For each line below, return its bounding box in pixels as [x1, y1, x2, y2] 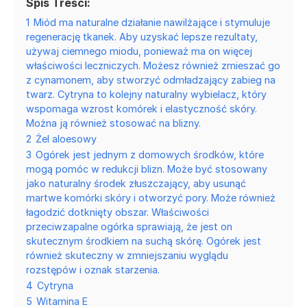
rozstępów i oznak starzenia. [26, 263, 160, 275]
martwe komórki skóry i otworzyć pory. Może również [26, 191, 275, 204]
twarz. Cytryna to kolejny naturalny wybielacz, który [26, 88, 267, 100]
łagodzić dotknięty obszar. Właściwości [26, 206, 209, 218]
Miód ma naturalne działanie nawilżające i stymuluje [34, 16, 270, 28]
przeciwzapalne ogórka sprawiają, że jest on [26, 220, 232, 232]
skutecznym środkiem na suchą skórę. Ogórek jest [26, 234, 261, 247]
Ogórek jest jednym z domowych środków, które [36, 148, 264, 160]
